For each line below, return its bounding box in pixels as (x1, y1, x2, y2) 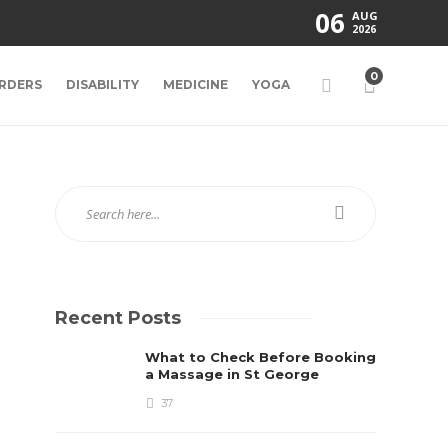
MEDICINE (163, 77, 228, 92)
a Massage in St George (145, 366, 324, 382)
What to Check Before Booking (145, 349, 377, 365)
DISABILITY (66, 77, 139, 92)
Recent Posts (55, 307, 182, 329)
